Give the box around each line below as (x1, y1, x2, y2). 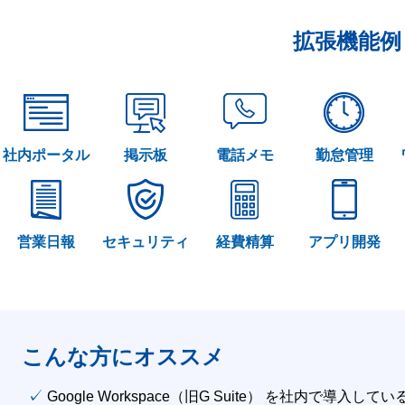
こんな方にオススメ (22, 344, 224, 369)
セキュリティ (102, 234, 189, 250)
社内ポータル (3, 147, 89, 163)
